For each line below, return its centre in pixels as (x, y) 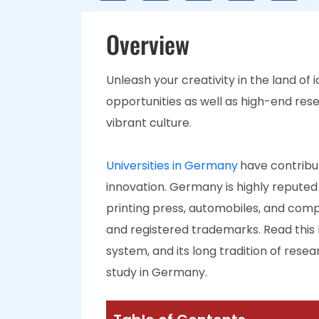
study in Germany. (157, 272)
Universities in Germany (172, 166)
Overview (148, 44)
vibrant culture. (149, 123)
